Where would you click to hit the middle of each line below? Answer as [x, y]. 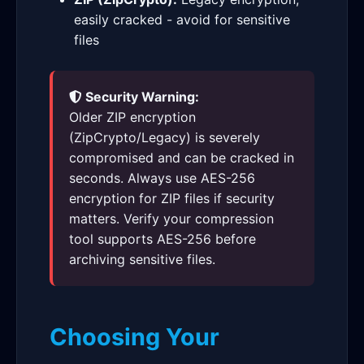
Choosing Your [134, 337]
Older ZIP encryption [132, 117]
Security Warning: [141, 97]
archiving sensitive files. [142, 259]
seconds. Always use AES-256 [162, 178]
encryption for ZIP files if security [172, 198]
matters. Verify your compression [171, 219]
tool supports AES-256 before [162, 239]
